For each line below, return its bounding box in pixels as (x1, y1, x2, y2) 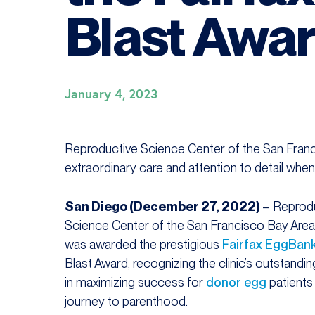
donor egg (206, 275, 266, 290)
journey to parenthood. (65, 294, 188, 309)
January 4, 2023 (65, 85, 157, 103)
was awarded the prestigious (65, 237, 222, 252)
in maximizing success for (65, 275, 206, 290)
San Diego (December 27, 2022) (65, 199, 259, 214)
